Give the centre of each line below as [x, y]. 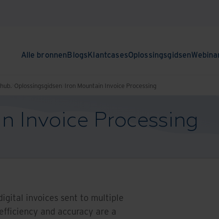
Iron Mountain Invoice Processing [110, 85]
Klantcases [108, 54]
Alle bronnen [44, 54]
